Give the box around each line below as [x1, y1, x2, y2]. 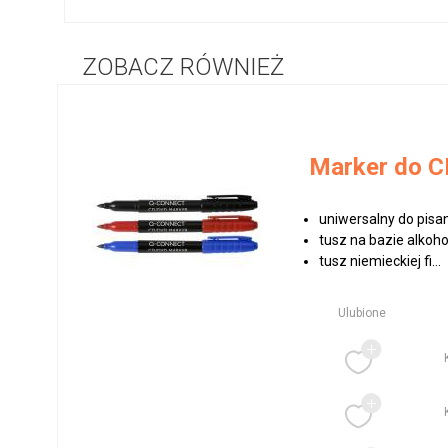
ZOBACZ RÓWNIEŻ [82, 53, 284, 82]
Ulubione [338, 306, 387, 321]
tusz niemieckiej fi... [319, 253, 442, 270]
